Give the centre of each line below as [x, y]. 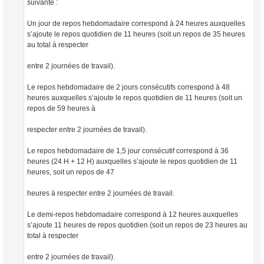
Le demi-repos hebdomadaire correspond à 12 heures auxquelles [133, 214]
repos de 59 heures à [61, 108]
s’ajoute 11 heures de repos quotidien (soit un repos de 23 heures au [137, 225]
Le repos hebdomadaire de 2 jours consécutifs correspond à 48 [128, 87]
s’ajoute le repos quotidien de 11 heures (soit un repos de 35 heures [136, 34]
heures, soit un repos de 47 [71, 172]
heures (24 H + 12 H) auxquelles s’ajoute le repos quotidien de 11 [132, 161]
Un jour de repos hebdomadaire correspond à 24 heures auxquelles [136, 23]
